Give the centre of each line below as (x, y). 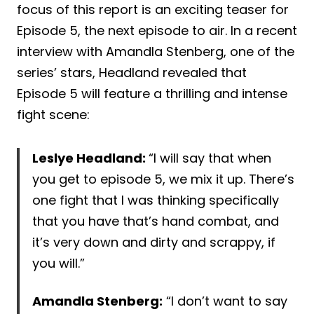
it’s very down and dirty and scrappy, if (154, 242)
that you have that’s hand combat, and (156, 221)
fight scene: (53, 114)
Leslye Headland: (90, 158)
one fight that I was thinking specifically (156, 200)
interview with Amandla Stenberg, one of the (156, 51)
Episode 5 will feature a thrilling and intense (152, 93)
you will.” (59, 263)
